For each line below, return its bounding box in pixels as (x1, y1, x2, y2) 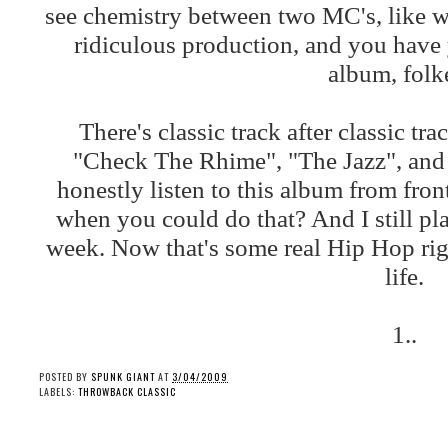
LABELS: (39, 384, 78, 400)
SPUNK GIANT (91, 369, 155, 385)
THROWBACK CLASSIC (78, 384, 176, 400)
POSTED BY (39, 369, 91, 385)
